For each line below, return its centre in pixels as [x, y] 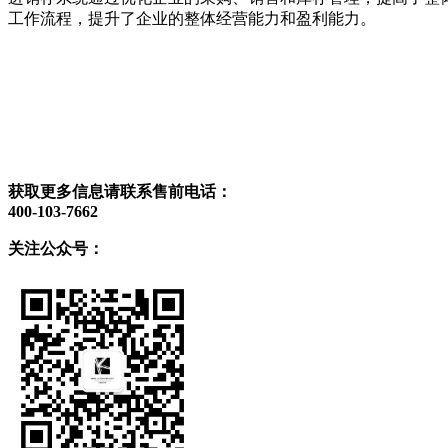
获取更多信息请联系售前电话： [120, 192]
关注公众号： [56, 249]
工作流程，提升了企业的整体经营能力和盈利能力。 [192, 19]
